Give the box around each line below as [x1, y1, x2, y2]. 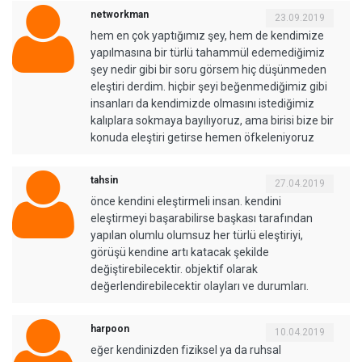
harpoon [90, 322, 129, 335]
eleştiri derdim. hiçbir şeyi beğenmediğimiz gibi [90, 79, 327, 93]
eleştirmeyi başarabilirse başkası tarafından [90, 211, 313, 225]
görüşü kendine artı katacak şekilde [90, 245, 269, 259]
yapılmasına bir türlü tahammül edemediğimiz [90, 45, 325, 59]
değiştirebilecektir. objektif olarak [90, 262, 258, 276]
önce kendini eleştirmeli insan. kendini [90, 194, 281, 208]
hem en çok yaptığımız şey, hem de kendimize [90, 28, 324, 42]
